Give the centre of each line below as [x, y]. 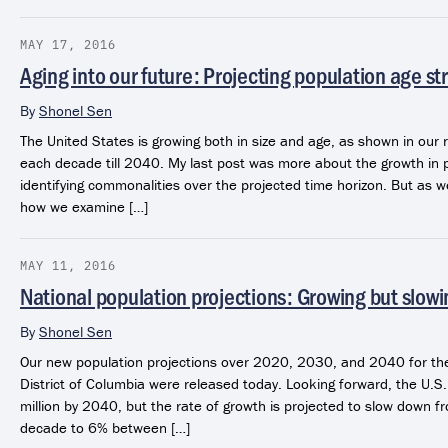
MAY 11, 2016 [68, 264]
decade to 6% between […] [105, 427]
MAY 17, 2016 [68, 43]
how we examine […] [84, 206]
